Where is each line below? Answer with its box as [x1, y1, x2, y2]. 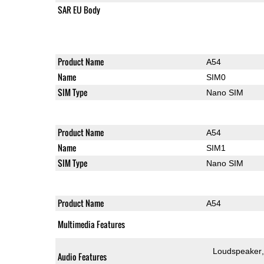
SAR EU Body [57, 3, 100, 16]
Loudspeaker [213, 246, 262, 256]
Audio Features [57, 250, 107, 263]
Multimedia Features [57, 217, 125, 230]
